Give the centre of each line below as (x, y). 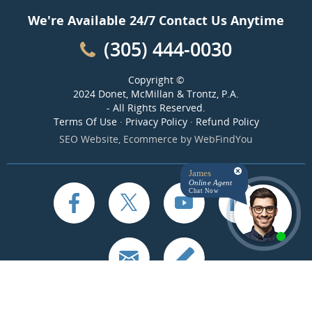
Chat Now (204, 191)
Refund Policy (227, 122)
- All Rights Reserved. (156, 108)
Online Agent (211, 182)
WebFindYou (224, 139)
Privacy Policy (156, 122)
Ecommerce (150, 139)
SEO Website (89, 139)
